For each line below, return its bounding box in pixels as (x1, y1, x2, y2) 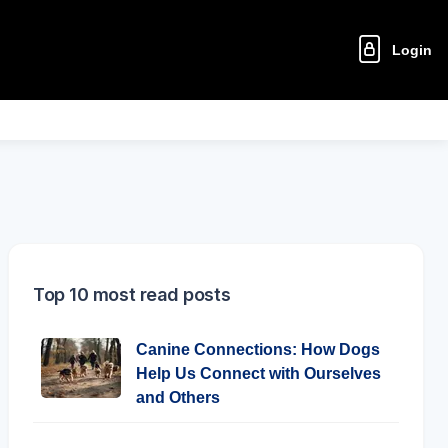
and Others (136, 389, 220, 406)
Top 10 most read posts (33, 284, 231, 305)
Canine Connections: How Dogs (136, 341, 380, 358)
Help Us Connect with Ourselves (136, 365, 381, 382)
